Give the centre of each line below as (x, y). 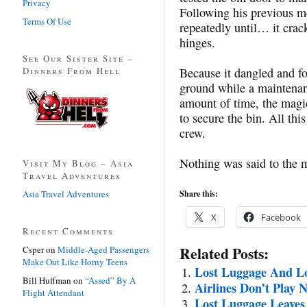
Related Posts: (224, 253)
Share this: (199, 193)
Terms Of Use (47, 21)
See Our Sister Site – (78, 58)
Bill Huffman (47, 280)
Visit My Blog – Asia (78, 163)
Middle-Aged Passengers (103, 249)
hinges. (197, 42)
